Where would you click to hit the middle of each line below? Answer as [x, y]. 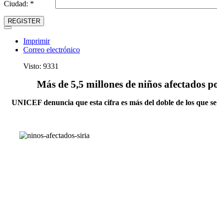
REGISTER [24, 21]
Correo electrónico [52, 50]
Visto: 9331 [41, 66]
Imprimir [37, 41]
